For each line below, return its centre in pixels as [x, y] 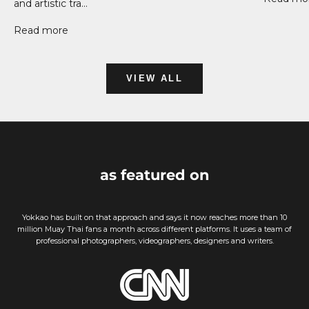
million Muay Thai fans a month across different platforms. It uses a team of [154, 229]
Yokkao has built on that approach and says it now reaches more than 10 [154, 217]
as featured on [154, 175]
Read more [41, 30]
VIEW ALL [154, 79]
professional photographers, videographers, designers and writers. [154, 240]
